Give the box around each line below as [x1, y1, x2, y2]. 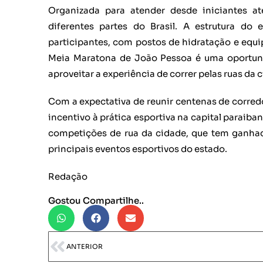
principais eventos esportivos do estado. [48, 143, 227, 154]
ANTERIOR [66, 242, 103, 251]
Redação [48, 170, 87, 182]
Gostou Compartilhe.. [48, 194, 144, 206]
